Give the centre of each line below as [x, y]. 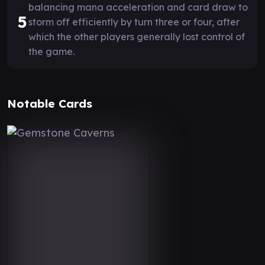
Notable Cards [50, 103]
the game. [51, 51]
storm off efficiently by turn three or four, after [134, 22]
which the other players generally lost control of [137, 36]
